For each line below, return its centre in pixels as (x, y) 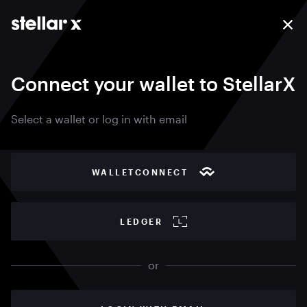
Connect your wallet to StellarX (153, 84)
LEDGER (141, 221)
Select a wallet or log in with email (99, 119)
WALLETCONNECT (140, 172)
